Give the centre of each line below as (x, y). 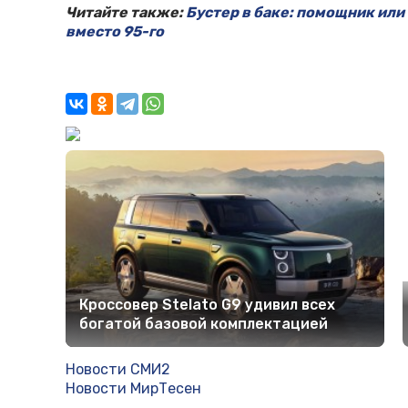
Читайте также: (126, 13)
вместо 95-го (115, 32)
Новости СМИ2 (118, 370)
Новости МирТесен (133, 389)
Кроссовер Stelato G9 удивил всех (207, 305)
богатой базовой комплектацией (204, 324)
